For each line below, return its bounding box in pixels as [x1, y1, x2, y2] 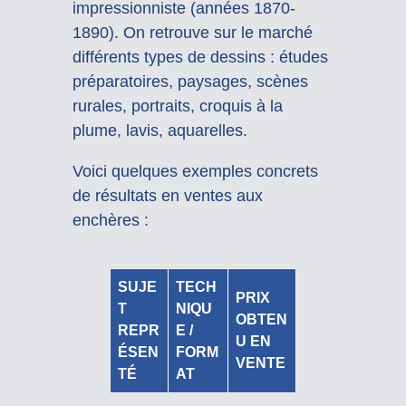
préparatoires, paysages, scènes [72, 72, 308, 92]
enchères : [72, 211, 149, 230]
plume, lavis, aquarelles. [72, 121, 247, 140]
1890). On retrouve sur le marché [72, 24, 313, 43]
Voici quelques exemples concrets [72, 162, 318, 181]
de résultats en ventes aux [72, 187, 263, 206]
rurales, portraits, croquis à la [72, 97, 283, 116]
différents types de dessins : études [72, 48, 328, 67]
